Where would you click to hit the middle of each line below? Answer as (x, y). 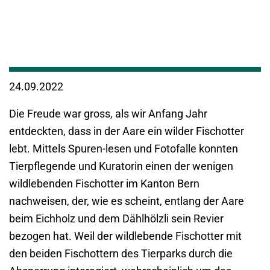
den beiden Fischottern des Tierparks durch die (121, 254)
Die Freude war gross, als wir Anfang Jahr (108, 114)
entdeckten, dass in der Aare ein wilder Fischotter (127, 131)
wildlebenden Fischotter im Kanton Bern (104, 184)
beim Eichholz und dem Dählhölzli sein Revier (116, 219)
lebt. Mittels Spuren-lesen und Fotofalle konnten (124, 149)
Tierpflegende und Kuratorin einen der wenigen (121, 166)
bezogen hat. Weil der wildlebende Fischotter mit (125, 236)
